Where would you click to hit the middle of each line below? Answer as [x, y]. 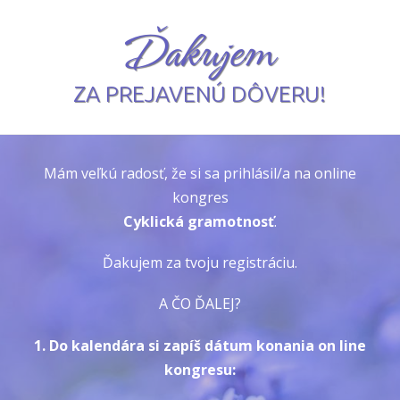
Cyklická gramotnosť [199, 221]
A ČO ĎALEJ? [200, 304]
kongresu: [200, 369]
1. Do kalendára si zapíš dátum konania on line [200, 345]
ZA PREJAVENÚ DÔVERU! [199, 94]
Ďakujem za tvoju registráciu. [200, 263]
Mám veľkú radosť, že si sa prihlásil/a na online [200, 173]
